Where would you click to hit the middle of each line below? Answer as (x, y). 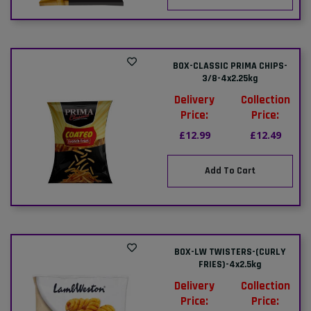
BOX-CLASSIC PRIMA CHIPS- (230, 66)
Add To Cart (230, 170)
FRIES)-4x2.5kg (230, 264)
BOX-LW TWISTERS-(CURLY (230, 252)
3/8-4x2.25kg (230, 78)
